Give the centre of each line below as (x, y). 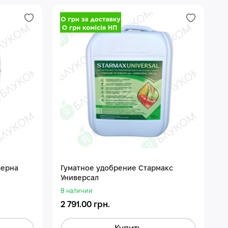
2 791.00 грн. (85, 205)
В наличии (77, 191)
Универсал (80, 179)
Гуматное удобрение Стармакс (117, 169)
